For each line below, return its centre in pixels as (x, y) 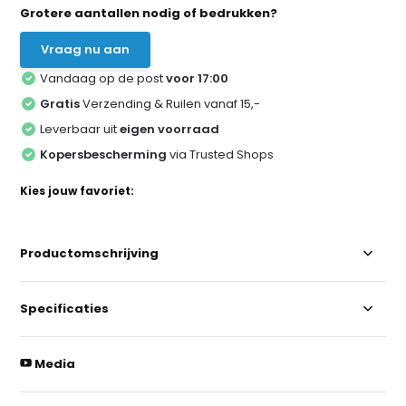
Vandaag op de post (103, 78)
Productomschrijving (90, 253)
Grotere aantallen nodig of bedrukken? (149, 13)
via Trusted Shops (221, 154)
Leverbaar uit (80, 129)
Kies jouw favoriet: (77, 190)
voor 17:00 (198, 78)
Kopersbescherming (104, 154)
